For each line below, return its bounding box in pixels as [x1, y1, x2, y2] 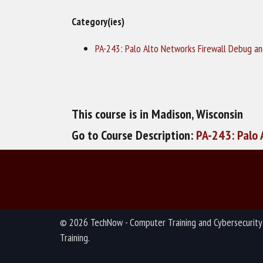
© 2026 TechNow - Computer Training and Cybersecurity [60, 215, 262, 229]
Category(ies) [72, 15, 124, 29]
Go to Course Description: [72, 127, 196, 144]
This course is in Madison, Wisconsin [72, 105, 243, 122]
